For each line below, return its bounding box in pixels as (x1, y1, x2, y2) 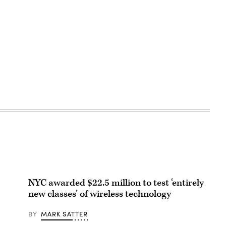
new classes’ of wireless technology (28, 188, 171, 201)
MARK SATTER (40, 209, 88, 219)
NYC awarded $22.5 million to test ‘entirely (28, 177, 204, 190)
